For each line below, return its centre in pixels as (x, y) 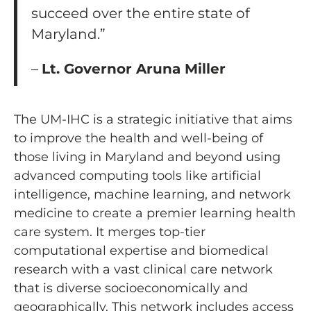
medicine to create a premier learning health (155, 213)
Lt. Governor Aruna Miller (134, 69)
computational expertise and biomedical (141, 251)
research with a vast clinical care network (143, 269)
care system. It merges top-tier (110, 232)
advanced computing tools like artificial (137, 176)
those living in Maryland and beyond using (147, 157)
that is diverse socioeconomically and (131, 288)
